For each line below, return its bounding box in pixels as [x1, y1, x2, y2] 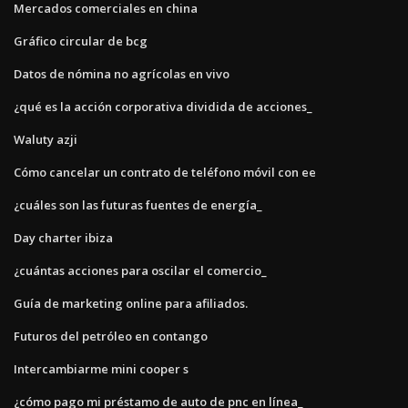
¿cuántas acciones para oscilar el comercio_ [14, 261, 267, 279]
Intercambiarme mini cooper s [14, 360, 189, 377]
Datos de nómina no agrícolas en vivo [14, 65, 229, 82]
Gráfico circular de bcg [14, 32, 148, 49]
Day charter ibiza [14, 229, 113, 246]
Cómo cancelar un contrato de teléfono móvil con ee [14, 163, 316, 180]
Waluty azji [14, 130, 77, 148]
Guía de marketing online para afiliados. [14, 294, 248, 311]
